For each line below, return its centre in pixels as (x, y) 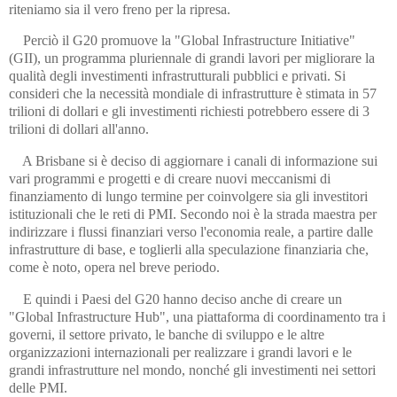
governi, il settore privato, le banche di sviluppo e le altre (167, 335)
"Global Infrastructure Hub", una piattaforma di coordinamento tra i (197, 317)
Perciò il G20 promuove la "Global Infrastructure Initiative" (182, 41)
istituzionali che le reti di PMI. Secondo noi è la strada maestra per (193, 214)
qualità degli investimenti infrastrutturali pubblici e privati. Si (177, 76)
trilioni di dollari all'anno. (79, 129)
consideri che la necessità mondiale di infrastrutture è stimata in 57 (193, 94)
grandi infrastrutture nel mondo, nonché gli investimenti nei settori (192, 370)
